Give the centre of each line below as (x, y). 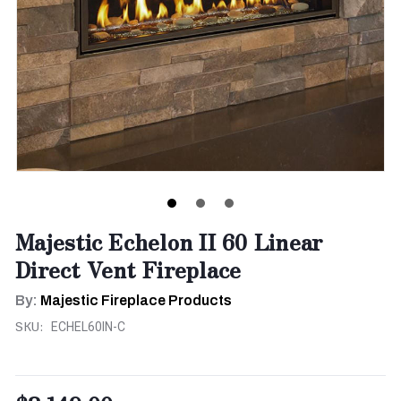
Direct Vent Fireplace (128, 269)
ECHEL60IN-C (88, 326)
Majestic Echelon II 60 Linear (169, 241)
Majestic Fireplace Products (136, 300)
